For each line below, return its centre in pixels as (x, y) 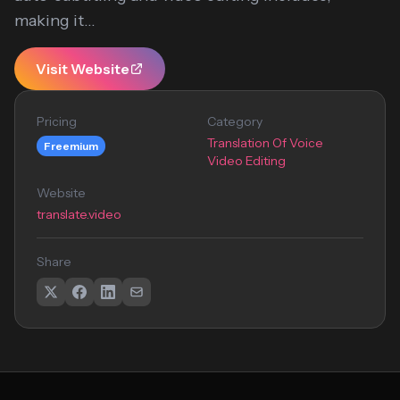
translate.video (79, 214)
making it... (55, 21)
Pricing (57, 121)
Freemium (71, 146)
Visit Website (83, 69)
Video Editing (246, 161)
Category (235, 121)
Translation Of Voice (265, 143)
